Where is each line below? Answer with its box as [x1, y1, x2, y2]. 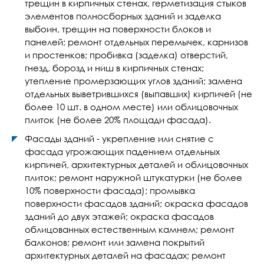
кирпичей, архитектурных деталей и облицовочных [25, 159, 248, 170]
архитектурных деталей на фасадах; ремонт [25, 250, 226, 260]
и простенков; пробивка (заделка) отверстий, [25, 49, 228, 60]
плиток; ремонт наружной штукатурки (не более [25, 172, 242, 183]
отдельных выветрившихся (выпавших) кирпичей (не [25, 88, 252, 99]
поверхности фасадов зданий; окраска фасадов [25, 198, 248, 209]
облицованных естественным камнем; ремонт [25, 224, 235, 235]
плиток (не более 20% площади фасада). [25, 114, 211, 125]
